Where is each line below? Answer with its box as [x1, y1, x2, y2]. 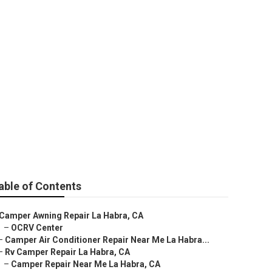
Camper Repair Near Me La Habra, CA [11, 259, 160, 269]
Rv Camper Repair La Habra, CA [5, 247, 130, 257]
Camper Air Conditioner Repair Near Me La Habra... [5, 235, 209, 245]
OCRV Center [11, 223, 63, 233]
